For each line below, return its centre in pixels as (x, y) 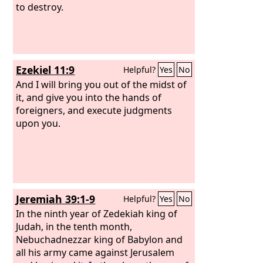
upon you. (38, 123)
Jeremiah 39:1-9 (56, 199)
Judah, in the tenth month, (74, 226)
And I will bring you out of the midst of (102, 84)
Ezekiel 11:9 (45, 70)
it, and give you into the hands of (89, 97)
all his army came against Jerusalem (95, 252)
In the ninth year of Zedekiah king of (97, 213)
